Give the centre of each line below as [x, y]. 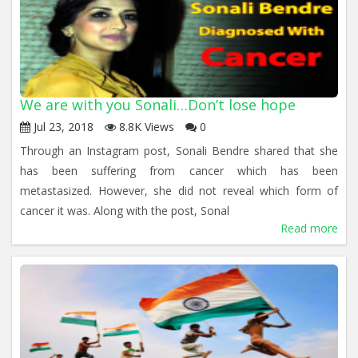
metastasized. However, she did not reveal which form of [179, 191]
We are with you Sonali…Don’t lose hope [158, 105]
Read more [309, 228]
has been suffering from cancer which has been [179, 171]
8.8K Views [145, 127]
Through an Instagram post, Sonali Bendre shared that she [179, 151]
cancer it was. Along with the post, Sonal [125, 211]
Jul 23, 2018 [62, 127]
